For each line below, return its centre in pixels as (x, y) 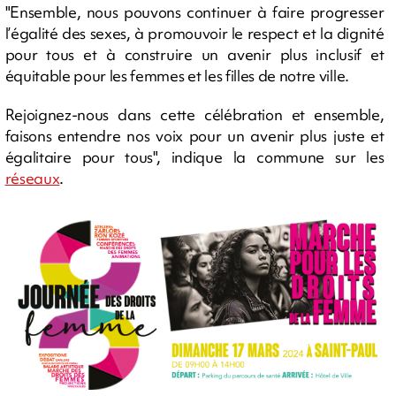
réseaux (32, 178)
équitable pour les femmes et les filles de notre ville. (177, 75)
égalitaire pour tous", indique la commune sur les (194, 156)
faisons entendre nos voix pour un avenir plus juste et (194, 135)
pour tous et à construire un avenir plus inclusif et (194, 54)
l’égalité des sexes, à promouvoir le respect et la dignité (194, 33)
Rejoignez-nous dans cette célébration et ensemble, (194, 114)
